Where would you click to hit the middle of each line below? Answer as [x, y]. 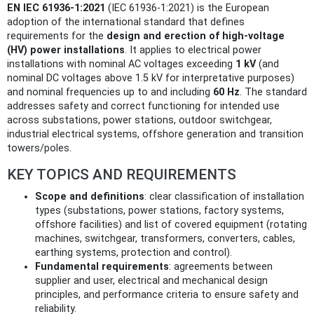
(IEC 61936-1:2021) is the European [187, 8]
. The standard [273, 93]
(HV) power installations [66, 50]
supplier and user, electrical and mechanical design [151, 281]
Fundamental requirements [102, 267]
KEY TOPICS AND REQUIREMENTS [122, 175]
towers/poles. [39, 149]
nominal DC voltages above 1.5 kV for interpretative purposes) [151, 78]
